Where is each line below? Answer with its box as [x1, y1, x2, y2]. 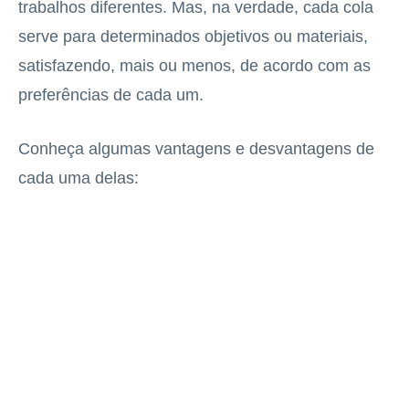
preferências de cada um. [18, 85, 204, 104]
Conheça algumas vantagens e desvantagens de [18, 139, 374, 158]
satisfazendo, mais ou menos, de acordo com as [18, 56, 371, 75]
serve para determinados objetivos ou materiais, [18, 26, 368, 46]
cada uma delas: [18, 168, 139, 187]
